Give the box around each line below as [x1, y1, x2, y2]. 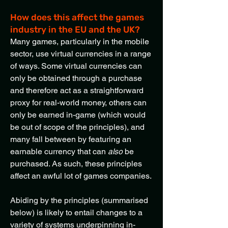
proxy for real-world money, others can [10, 98, 147, 107]
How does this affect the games [10, 12, 144, 22]
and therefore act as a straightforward [10, 85, 144, 95]
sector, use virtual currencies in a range [10, 49, 151, 59]
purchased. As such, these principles [10, 159, 142, 168]
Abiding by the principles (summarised [10, 195, 148, 205]
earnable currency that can [10, 147, 108, 156]
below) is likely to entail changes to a [10, 208, 142, 217]
